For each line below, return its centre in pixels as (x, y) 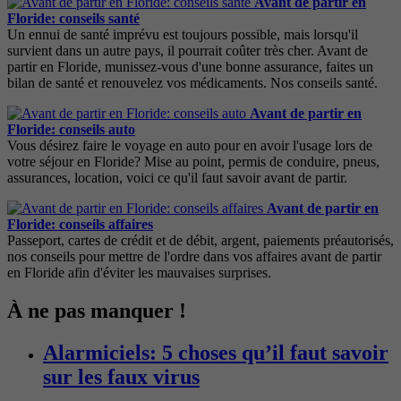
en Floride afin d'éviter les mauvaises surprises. (139, 273)
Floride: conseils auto (71, 129)
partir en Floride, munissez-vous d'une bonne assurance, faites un (190, 67)
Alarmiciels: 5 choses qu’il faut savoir (216, 352)
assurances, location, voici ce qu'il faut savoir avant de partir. (177, 178)
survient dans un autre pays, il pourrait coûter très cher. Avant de (188, 51)
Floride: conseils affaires (80, 224)
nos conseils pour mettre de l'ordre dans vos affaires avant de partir (194, 256)
